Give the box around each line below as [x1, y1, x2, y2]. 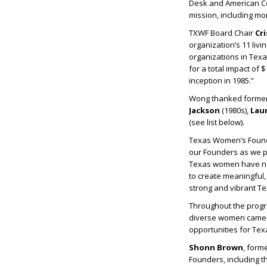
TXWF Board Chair [189, 27, 255, 39]
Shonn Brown [189, 242, 243, 253]
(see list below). [189, 117, 244, 128]
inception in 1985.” [189, 75, 254, 86]
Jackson [189, 105, 220, 116]
